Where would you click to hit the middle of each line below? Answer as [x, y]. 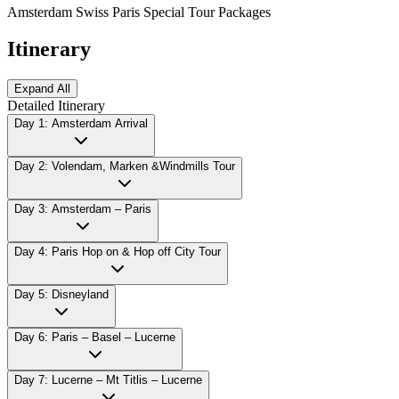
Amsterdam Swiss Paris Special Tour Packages [139, 12]
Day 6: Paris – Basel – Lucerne [95, 338]
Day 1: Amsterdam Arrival [81, 124]
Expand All [42, 89]
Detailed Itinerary [56, 106]
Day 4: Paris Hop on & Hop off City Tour [118, 252]
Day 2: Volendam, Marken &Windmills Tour [125, 167]
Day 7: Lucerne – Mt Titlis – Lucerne [108, 380]
